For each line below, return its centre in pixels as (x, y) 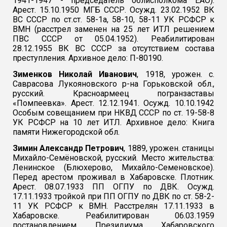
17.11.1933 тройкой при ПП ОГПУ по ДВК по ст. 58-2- (113, 197)
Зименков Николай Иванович (75, 74)
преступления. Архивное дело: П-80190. (88, 58)
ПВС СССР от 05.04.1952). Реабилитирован (113, 39)
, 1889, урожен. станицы (169, 148)
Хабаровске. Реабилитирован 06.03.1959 (113, 216)
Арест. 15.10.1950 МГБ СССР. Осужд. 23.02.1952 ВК (113, 10)
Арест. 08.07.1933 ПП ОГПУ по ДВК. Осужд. (113, 187)
